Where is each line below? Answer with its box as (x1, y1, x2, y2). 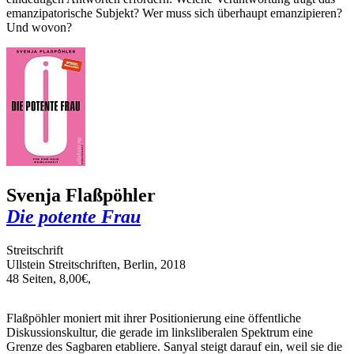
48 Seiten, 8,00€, (6, 272, 91, 286)
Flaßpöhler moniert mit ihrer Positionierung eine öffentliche (6, 311, 301, 326)
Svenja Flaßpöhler (6, 185, 156, 206)
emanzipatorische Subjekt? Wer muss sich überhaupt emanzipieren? (6, 6, 342, 21)
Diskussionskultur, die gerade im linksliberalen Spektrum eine (6, 326, 313, 340)
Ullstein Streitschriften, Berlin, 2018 (6, 258, 186, 272)
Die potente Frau (6, 206, 141, 228)
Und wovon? (6, 21, 72, 35)
